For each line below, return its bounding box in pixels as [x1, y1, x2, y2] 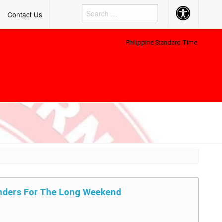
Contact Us [7, 9, 42, 19]
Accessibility [176, 4, 215, 15]
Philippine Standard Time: [126, 39, 199, 46]
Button [176, 11, 197, 22]
